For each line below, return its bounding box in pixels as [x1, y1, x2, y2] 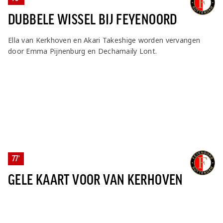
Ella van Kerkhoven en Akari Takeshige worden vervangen [8, 35, 201, 45]
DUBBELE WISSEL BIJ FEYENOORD [8, 12, 177, 27]
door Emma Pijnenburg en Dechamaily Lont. [8, 46, 157, 56]
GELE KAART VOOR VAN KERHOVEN [8, 172, 183, 188]
